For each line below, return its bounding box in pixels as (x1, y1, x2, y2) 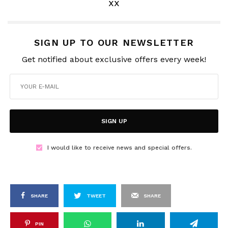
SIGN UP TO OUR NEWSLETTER (34, 37, 194, 48)
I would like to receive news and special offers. (47, 144, 192, 152)
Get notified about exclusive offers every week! (22, 54, 206, 65)
